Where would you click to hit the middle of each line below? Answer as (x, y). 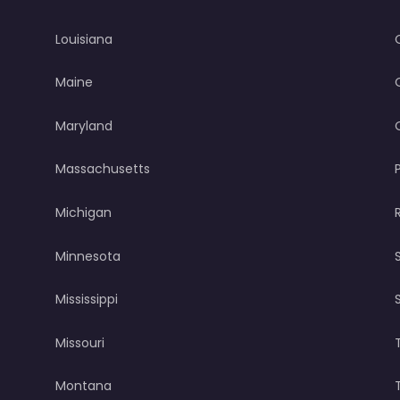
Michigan (83, 213)
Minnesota (88, 256)
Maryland (84, 125)
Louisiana (84, 39)
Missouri (80, 342)
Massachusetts (103, 169)
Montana (83, 386)
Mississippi (87, 300)
